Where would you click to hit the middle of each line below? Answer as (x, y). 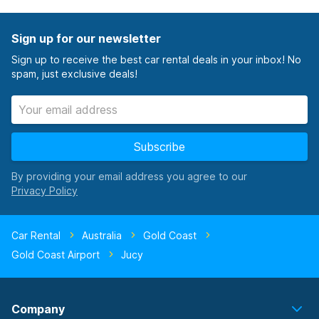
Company (38, 309)
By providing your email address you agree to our (129, 176)
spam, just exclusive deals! (74, 74)
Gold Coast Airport (56, 255)
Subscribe (159, 147)
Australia (102, 235)
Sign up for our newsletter (86, 38)
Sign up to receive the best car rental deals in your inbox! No (156, 59)
